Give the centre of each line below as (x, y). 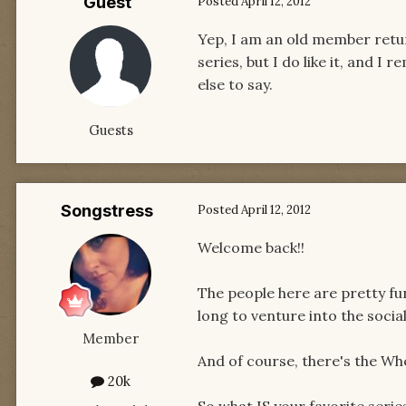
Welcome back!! (251, 248)
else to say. (235, 85)
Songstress (107, 211)
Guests (111, 130)
